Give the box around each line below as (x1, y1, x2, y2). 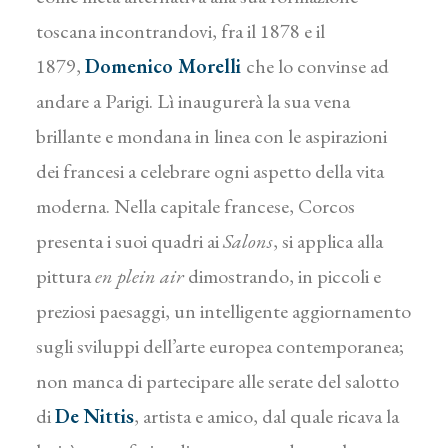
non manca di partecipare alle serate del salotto (36, 368, 399, 394)
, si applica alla (273, 228, 383, 254)
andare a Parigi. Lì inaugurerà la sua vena (36, 88, 350, 114)
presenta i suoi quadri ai (36, 228, 223, 254)
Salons (223, 228, 273, 254)
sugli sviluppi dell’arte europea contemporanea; (36, 333, 404, 359)
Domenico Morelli (85, 53, 241, 79)
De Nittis (55, 403, 134, 429)
